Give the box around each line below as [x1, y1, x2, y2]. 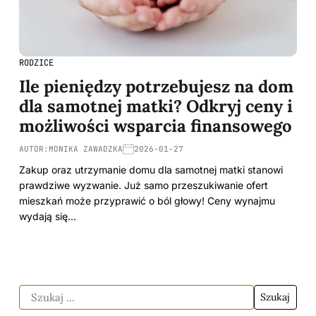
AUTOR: [19, 143, 49, 154]
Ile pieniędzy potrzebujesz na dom [19, 75, 293, 97]
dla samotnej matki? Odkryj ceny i [19, 95, 293, 117]
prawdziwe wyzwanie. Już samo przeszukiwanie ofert [19, 178, 268, 191]
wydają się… [19, 209, 76, 222]
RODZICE [19, 56, 54, 68]
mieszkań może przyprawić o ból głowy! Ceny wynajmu [19, 194, 275, 207]
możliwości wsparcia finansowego [19, 114, 292, 137]
